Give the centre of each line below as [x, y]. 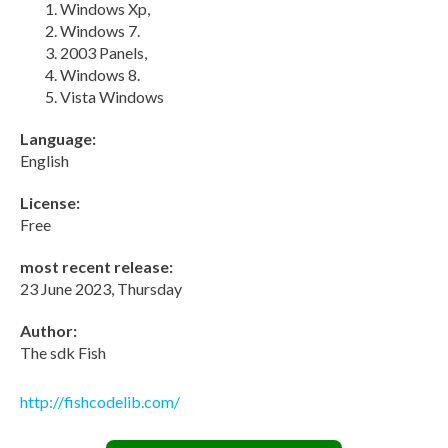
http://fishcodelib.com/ [100, 401]
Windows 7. [100, 30]
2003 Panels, [103, 52]
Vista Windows [112, 96]
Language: [58, 138]
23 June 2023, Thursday [101, 288]
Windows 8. [100, 74]
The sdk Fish [63, 352]
